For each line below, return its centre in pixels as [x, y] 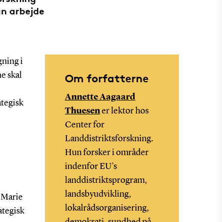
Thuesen [82, 111]
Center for [84, 125]
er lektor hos [124, 111]
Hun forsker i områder [107, 153]
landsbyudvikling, [98, 194]
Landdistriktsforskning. [109, 139]
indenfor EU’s [91, 167]
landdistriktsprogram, [106, 181]
